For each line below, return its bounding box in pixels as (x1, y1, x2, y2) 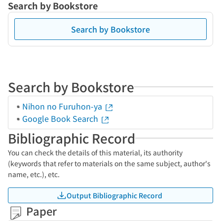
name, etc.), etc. (8, 169, 60, 179)
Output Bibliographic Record (67, 190, 162, 200)
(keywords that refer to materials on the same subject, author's (8, 158, 211, 168)
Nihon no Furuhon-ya (22, 100, 104, 112)
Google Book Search (22, 112, 100, 124)
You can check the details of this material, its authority (8, 147, 183, 157)
